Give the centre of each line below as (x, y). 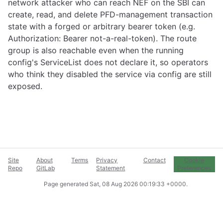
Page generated (66, 184)
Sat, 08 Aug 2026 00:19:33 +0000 (138, 184)
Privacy (107, 160)
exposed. (25, 86)
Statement (111, 168)
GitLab (45, 168)
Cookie (194, 160)
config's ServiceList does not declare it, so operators (108, 62)
